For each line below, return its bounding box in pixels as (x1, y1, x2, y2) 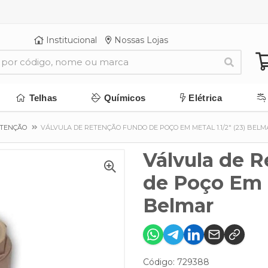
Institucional (43, 35, 97, 45)
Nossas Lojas (111, 35, 168, 45)
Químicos (103, 92, 146, 103)
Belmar (143, 194, 214, 217)
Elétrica (188, 92, 222, 103)
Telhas (29, 92, 57, 103)
